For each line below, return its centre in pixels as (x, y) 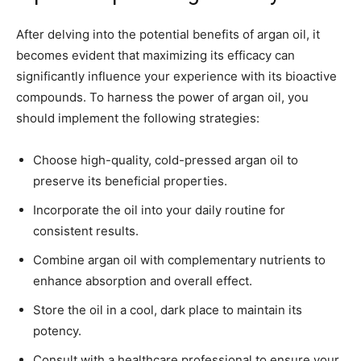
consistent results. (86, 231)
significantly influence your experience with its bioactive (176, 77)
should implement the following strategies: (138, 118)
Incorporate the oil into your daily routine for (159, 210)
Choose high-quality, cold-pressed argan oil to (166, 160)
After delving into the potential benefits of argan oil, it (168, 35)
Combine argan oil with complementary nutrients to (179, 260)
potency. (57, 331)
